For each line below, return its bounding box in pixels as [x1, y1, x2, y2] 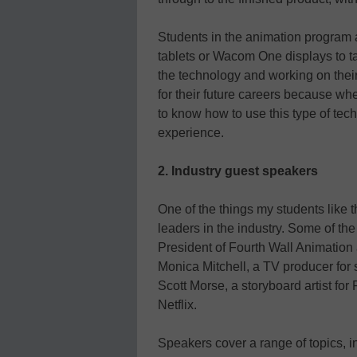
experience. [158, 125, 224, 139]
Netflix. [158, 297, 197, 312]
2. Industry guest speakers [158, 163, 318, 178]
